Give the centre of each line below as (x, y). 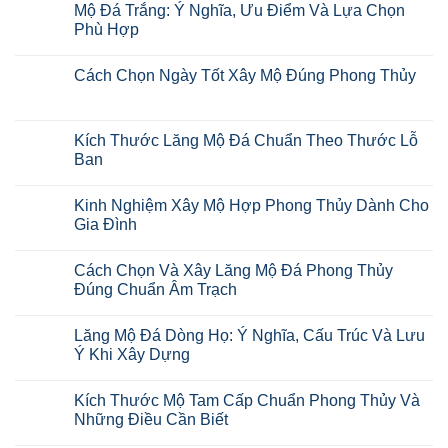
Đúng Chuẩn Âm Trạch (155, 289)
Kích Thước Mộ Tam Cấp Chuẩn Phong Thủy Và (247, 400)
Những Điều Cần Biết (151, 419)
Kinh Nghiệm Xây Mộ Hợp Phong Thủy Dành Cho (251, 205)
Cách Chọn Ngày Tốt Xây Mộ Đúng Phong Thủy (245, 75)
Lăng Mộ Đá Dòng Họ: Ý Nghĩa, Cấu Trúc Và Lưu (249, 335)
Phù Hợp (106, 29)
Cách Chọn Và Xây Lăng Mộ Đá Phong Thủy (233, 270)
